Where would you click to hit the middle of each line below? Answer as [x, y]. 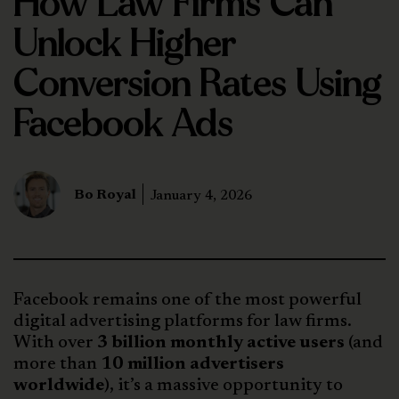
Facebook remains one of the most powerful [187, 300]
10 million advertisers [192, 364]
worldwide [59, 385]
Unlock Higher [125, 44]
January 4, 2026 [201, 195]
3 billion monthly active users [221, 342]
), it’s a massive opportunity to [224, 385]
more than [57, 364]
